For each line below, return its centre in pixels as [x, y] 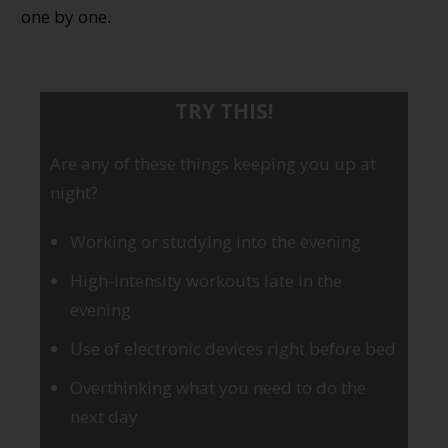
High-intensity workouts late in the [206, 280]
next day [104, 416]
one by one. [66, 16]
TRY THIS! [224, 110]
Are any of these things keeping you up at [213, 163]
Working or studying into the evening [217, 241]
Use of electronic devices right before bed [233, 348]
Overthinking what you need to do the [218, 387]
